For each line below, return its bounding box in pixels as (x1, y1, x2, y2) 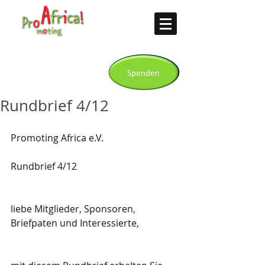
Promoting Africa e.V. (11, 131, 104, 144)
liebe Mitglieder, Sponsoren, (11, 202, 138, 215)
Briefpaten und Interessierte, (11, 216, 139, 230)
